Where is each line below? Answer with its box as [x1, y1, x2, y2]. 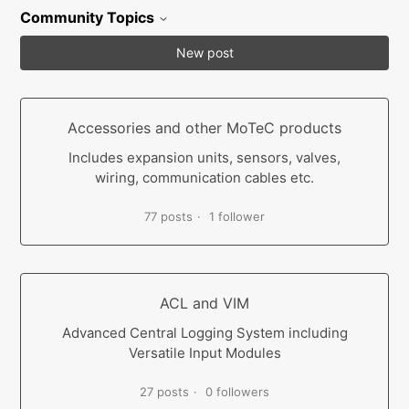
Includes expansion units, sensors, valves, [68, 149, 341, 166]
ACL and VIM [160, 294, 249, 312]
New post [175, 45, 234, 60]
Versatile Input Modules [128, 344, 281, 362]
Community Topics [20, 7, 155, 26]
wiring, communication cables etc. [95, 169, 314, 186]
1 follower [209, 209, 265, 224]
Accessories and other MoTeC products [68, 119, 341, 137]
